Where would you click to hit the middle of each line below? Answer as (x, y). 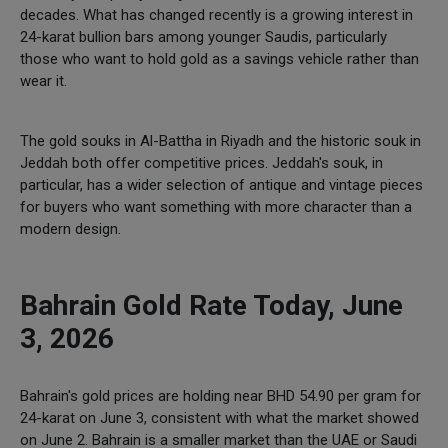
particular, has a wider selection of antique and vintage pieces (221, 184)
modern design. (70, 228)
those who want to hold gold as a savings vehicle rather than (219, 58)
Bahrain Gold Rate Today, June (211, 305)
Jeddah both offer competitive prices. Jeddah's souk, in (201, 162)
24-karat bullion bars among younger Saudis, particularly (203, 36)
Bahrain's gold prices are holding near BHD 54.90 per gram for (220, 395)
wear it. (43, 80)
